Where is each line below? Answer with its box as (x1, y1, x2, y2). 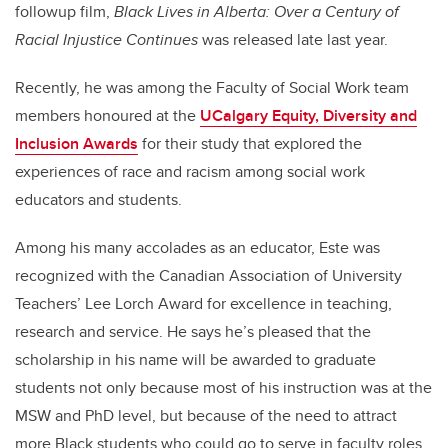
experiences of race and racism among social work (15, 160, 365, 184)
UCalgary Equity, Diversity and (200, 104, 417, 128)
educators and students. (15, 188, 182, 212)
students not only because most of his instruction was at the (15, 376, 432, 400)
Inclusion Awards (15, 132, 138, 156)
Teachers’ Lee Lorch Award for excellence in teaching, (15, 292, 392, 316)
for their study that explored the (138, 132, 362, 156)
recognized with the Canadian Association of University (15, 264, 402, 288)
